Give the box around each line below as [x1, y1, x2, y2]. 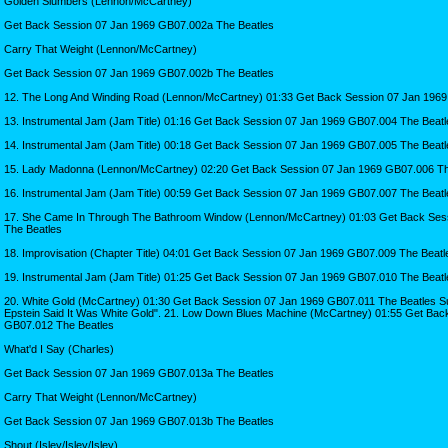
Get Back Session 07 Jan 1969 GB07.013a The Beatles [4, 366, 274, 379]
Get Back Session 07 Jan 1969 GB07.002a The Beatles [4, 18, 274, 31]
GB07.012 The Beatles [4, 318, 114, 331]
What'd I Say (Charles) [4, 342, 114, 355]
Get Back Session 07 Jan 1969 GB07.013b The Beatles [4, 414, 274, 427]
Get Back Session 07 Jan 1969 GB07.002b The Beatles [4, 66, 274, 79]
